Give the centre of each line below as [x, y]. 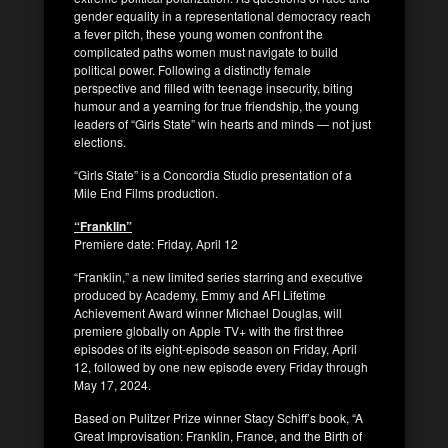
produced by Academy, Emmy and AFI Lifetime [200, 294]
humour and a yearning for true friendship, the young [216, 105]
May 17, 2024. [112, 384]
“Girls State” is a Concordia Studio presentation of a [213, 174]
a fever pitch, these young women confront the [198, 33]
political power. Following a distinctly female [192, 69]
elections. [100, 141]
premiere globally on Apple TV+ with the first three [209, 330]
